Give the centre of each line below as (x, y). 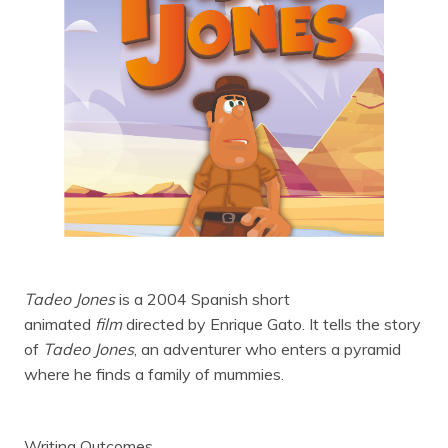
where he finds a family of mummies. (154, 373)
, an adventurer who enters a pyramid (267, 348)
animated (59, 323)
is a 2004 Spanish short (202, 298)
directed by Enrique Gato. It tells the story (271, 323)
